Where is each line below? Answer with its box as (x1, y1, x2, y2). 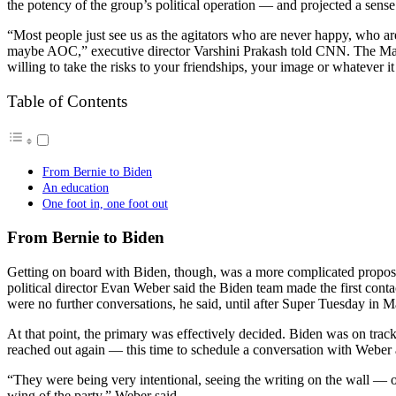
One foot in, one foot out (42, 196, 168, 211)
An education (42, 180, 109, 195)
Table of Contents (7, 92, 127, 110)
